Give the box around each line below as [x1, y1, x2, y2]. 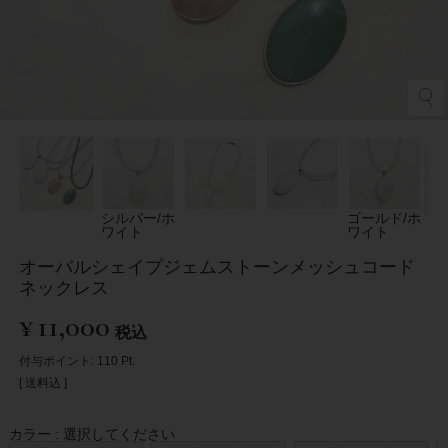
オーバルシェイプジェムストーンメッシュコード [19, 255, 416, 278]
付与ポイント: [19, 353, 95, 368]
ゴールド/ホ [346, 209, 421, 226]
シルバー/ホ [101, 209, 176, 226]
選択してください [62, 425, 175, 442]
